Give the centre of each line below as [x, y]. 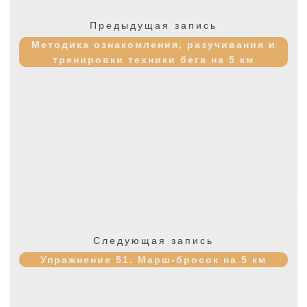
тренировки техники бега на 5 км [153, 60]
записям [39, 31]
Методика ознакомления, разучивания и [153, 45]
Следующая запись [153, 240]
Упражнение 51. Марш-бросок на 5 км [153, 260]
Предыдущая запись [153, 25]
